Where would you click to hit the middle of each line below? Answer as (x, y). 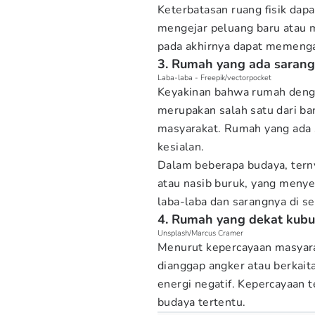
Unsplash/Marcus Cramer (200, 233)
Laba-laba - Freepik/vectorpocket (214, 78)
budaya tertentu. (202, 302)
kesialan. (181, 147)
